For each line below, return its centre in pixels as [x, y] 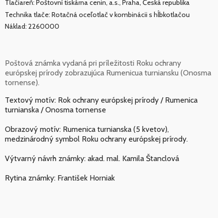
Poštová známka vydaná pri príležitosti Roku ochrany [93, 63]
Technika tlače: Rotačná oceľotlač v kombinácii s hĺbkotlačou [97, 14]
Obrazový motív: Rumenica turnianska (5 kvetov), [87, 129]
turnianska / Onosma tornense [55, 110]
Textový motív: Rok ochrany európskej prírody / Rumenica [101, 100]
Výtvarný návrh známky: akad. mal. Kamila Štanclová [92, 159]
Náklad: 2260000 [32, 27]
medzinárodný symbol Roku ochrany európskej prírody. [96, 139]
